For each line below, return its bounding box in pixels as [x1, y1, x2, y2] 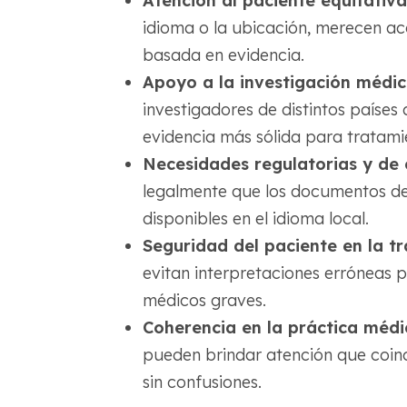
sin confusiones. [142, 372, 262, 393]
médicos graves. [142, 290, 266, 312]
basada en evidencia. [142, 45, 304, 66]
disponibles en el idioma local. [142, 208, 369, 230]
